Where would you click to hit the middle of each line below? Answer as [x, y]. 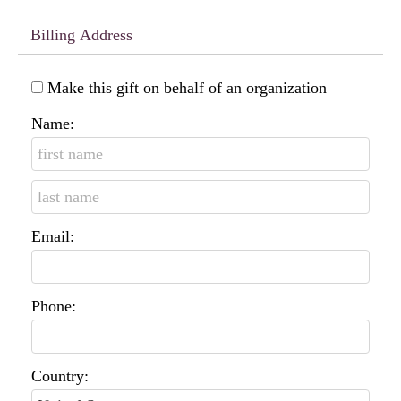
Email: [53, 236]
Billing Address [81, 34]
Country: [60, 375]
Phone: [54, 306]
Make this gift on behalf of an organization [187, 87]
